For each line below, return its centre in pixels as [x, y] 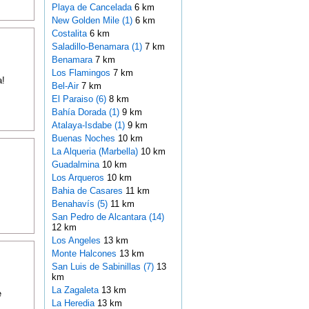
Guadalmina [77, 165]
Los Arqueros [79, 178]
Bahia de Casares [88, 191]
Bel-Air [66, 86]
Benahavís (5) [79, 204]
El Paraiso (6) [79, 99]
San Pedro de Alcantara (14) [108, 217]
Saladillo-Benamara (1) [97, 47]
